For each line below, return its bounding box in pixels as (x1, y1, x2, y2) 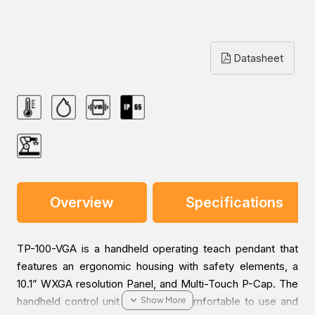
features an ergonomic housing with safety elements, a (17, 259, 298, 274)
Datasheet (231, 51, 283, 65)
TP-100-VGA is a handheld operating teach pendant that (17, 242, 298, 256)
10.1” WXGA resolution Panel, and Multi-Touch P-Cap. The (17, 277, 298, 291)
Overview (50, 194, 114, 212)
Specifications (186, 194, 283, 212)
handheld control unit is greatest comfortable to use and (17, 295, 298, 309)
